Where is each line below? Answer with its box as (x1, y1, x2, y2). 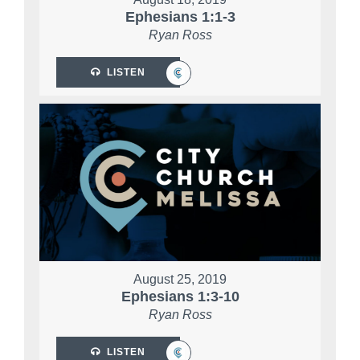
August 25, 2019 (133, 272, 227, 287)
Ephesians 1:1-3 (125, 9, 235, 26)
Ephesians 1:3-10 (121, 288, 239, 305)
